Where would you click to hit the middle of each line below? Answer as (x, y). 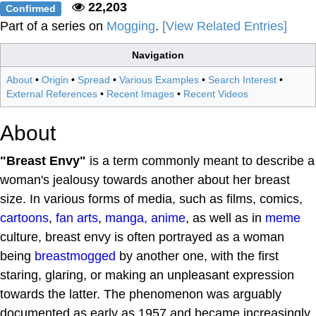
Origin (55, 80)
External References (52, 94)
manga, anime (145, 218)
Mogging (131, 26)
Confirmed (31, 8)
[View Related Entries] (225, 26)
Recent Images (140, 94)
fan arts (77, 218)
